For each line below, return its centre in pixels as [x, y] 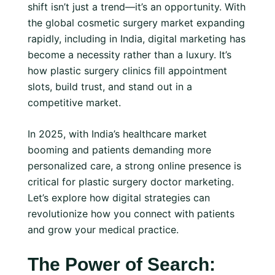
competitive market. [74, 103]
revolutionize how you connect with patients [131, 214]
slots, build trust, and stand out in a [110, 87]
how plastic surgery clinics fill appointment [127, 71]
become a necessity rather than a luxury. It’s [130, 55]
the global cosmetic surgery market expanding [136, 23]
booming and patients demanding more [119, 150]
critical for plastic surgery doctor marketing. [131, 182]
